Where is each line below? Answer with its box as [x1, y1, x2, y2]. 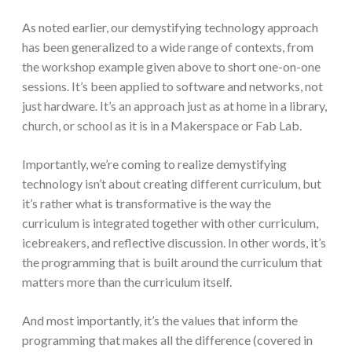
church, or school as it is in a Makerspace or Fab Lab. [22, 117, 302, 133]
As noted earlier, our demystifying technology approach [22, 19, 318, 35]
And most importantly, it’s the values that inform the [22, 312, 298, 328]
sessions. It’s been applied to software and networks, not [22, 78, 323, 93]
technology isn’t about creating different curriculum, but [22, 175, 321, 191]
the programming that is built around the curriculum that [22, 254, 322, 269]
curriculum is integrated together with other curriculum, [22, 214, 318, 230]
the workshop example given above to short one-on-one [22, 58, 321, 74]
